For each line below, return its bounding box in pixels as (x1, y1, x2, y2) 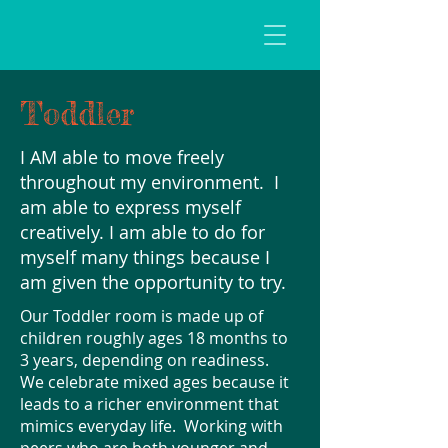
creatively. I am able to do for (20, 220, 265, 244)
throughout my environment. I (20, 170, 279, 194)
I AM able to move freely (20, 145, 224, 169)
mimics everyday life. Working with (20, 415, 283, 437)
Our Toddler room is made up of (20, 305, 263, 327)
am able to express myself (20, 195, 241, 219)
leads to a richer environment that (20, 393, 279, 415)
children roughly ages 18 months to (20, 327, 288, 349)
